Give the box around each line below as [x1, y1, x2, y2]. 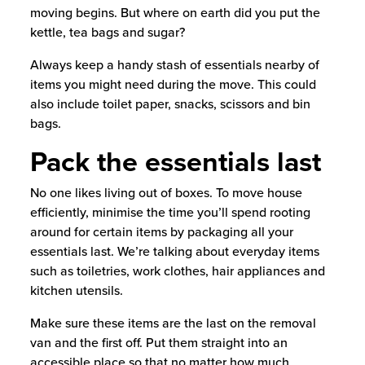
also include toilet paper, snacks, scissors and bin [29, 95, 310, 113]
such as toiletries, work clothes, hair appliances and [29, 262, 325, 280]
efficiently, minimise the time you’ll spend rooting [29, 203, 310, 222]
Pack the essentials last [29, 141, 321, 182]
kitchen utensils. [29, 281, 123, 300]
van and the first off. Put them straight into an [29, 333, 288, 352]
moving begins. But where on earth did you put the [29, 3, 320, 22]
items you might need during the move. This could [29, 75, 316, 94]
